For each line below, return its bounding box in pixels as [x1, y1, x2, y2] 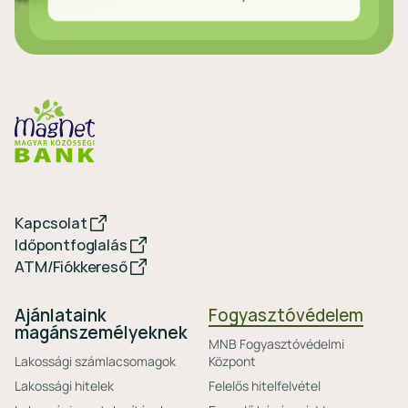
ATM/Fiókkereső [15, 257, 127, 277]
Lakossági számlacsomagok [15, 352, 176, 370]
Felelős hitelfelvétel [209, 377, 321, 394]
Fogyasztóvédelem [209, 304, 363, 327]
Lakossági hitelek [15, 377, 114, 394]
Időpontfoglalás [15, 235, 127, 255]
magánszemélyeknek [15, 321, 188, 344]
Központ [209, 352, 256, 370]
